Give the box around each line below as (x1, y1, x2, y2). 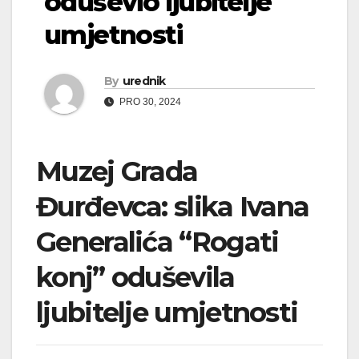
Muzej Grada (36, 155, 198, 189)
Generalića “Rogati (36, 225, 279, 260)
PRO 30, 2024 (117, 96, 181, 108)
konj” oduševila (36, 260, 235, 295)
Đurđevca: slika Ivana (36, 190, 309, 224)
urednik (122, 74, 166, 89)
